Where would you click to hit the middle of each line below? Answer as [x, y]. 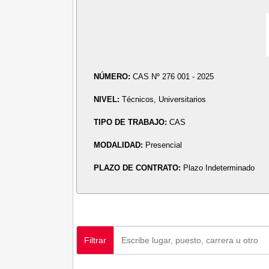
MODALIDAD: [120, 145]
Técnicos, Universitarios [164, 99]
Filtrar [95, 240]
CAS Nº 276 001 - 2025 [174, 76]
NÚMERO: [113, 76]
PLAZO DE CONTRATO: [139, 168]
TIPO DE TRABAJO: [132, 122]
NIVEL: [108, 99]
